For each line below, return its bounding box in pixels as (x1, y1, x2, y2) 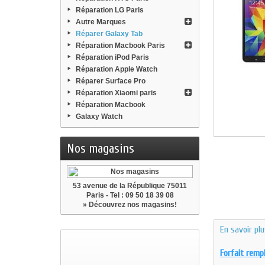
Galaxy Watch (76, 112, 122, 121)
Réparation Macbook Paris (76, 41, 165, 50)
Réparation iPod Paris (76, 53, 149, 62)
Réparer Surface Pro (76, 77, 146, 85)
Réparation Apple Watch (76, 65, 157, 73)
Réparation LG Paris (76, 6, 144, 14)
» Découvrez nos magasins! (83, 201, 177, 209)
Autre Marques (76, 18, 126, 26)
